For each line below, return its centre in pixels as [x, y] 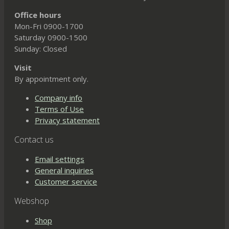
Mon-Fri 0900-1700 [49, 26]
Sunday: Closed [41, 49]
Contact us [34, 140]
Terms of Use [59, 109]
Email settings [60, 159]
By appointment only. [51, 79]
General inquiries [64, 170]
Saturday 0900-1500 [51, 38]
